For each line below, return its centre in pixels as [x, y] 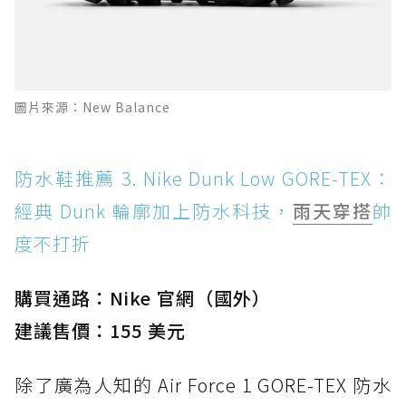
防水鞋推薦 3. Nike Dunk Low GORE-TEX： [203, 178]
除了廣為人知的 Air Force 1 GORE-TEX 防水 [203, 384]
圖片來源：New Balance [92, 106]
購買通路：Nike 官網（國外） [143, 297]
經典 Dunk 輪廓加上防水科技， [154, 210]
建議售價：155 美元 [100, 330]
